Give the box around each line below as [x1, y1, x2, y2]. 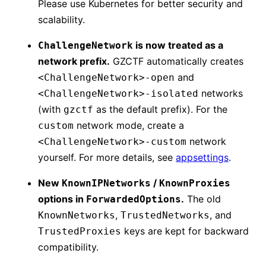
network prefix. [38, 55, 110, 67]
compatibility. [38, 240, 99, 253]
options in [38, 192, 86, 205]
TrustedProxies [38, 225, 121, 237]
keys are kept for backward [121, 224, 249, 237]
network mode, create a [74, 119, 184, 131]
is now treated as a [133, 39, 223, 51]
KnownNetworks [38, 209, 115, 221]
